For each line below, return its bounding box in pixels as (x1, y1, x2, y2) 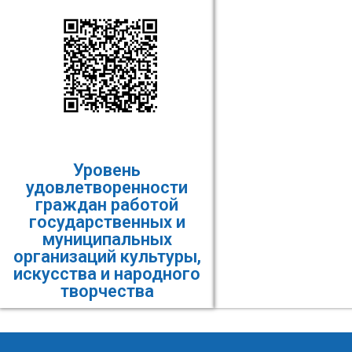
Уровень (73, 160, 141, 181)
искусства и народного (13, 264, 201, 284)
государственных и (28, 212, 185, 233)
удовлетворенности (26, 178, 189, 198)
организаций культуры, (13, 247, 201, 267)
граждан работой (35, 195, 179, 215)
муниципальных (42, 229, 172, 250)
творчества (60, 281, 154, 302)
